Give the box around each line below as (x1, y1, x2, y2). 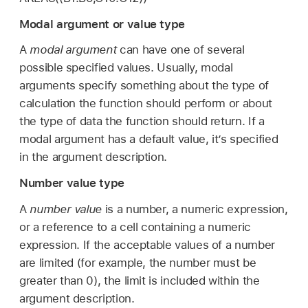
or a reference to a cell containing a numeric (19, 220, 251, 234)
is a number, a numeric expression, (102, 202, 288, 217)
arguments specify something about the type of (19, 78, 269, 93)
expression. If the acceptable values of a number (19, 238, 275, 252)
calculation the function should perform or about (19, 96, 272, 111)
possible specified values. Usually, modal (19, 60, 233, 75)
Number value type (19, 176, 124, 190)
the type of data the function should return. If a (19, 114, 265, 129)
